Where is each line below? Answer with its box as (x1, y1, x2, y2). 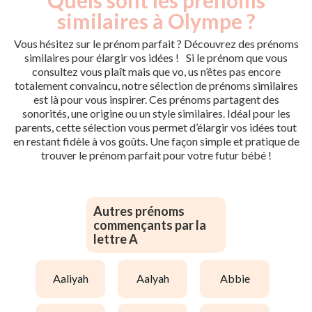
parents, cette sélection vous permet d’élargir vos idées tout (15, 120, 297, 134)
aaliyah (60, 272, 88, 286)
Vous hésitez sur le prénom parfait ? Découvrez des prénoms (13, 36, 299, 50)
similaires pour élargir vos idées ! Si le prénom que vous (24, 50, 288, 64)
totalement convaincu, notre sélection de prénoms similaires (14, 78, 298, 92)
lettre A (93, 231, 138, 247)
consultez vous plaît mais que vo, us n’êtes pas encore (31, 64, 281, 78)
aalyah (143, 272, 169, 286)
